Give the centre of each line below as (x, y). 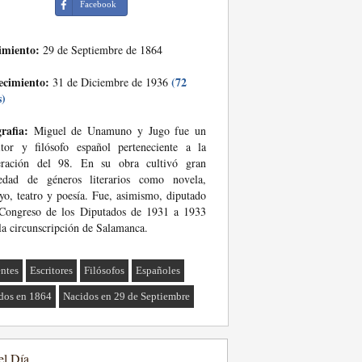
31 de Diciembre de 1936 (110, 82)
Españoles (158, 270)
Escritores (52, 270)
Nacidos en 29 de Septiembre (127, 296)
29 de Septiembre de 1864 (101, 50)
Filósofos (105, 270)
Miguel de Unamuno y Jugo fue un (117, 130)
